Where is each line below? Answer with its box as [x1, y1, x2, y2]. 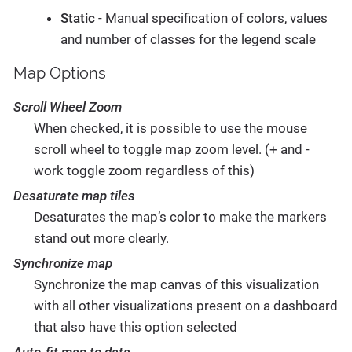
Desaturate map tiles [13, 187, 135, 203]
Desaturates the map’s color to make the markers [33, 208, 327, 225]
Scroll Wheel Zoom [13, 98, 122, 115]
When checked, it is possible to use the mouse [33, 119, 307, 136]
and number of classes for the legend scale [60, 31, 316, 47]
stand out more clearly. [33, 229, 169, 246]
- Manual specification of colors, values [94, 9, 328, 26]
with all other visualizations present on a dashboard [33, 298, 338, 314]
